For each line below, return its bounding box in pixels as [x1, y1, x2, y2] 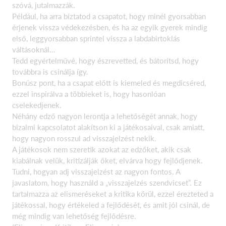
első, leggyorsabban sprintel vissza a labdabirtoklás [12, 34, 180, 43]
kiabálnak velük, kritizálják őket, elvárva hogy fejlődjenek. [12, 156, 203, 165]
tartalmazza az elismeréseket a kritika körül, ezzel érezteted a [12, 189, 213, 198]
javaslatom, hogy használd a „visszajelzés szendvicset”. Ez [12, 178, 202, 187]
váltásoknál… [12, 45, 55, 54]
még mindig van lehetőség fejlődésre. [12, 211, 136, 220]
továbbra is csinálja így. [12, 67, 88, 76]
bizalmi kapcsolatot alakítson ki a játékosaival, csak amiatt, [12, 123, 204, 132]
